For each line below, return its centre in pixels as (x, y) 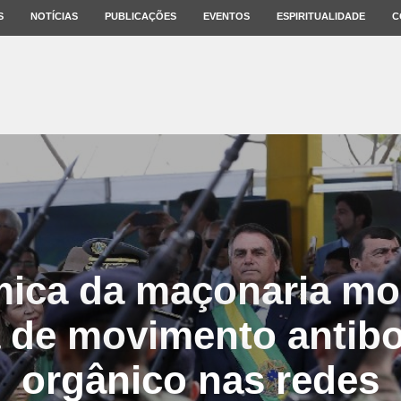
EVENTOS (226, 16)
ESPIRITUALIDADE (321, 16)
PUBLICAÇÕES (141, 16)
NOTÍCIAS (54, 16)
